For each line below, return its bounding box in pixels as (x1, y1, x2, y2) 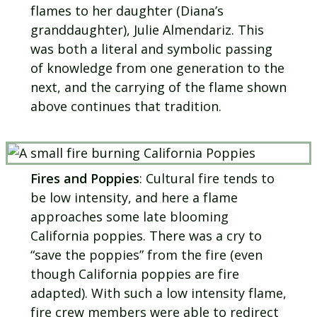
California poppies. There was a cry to (30, 226, 262, 244)
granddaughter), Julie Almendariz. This (30, 21, 264, 39)
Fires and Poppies (30, 169, 139, 187)
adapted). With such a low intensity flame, (30, 284, 287, 301)
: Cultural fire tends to (139, 169, 275, 187)
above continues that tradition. (30, 98, 221, 115)
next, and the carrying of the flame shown (30, 79, 287, 96)
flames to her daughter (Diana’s (30, 2, 224, 20)
